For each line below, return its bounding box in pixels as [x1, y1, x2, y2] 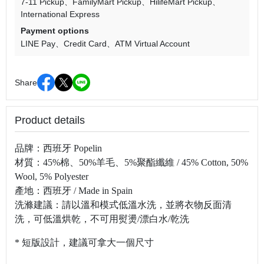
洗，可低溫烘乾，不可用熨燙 [15, 214, 137, 225]
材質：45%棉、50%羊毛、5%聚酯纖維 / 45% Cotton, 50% [15, 157, 248, 168]
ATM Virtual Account [115, 39, 190, 49]
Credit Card [64, 39, 107, 49]
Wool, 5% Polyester [15, 171, 88, 182]
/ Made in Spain [71, 186, 133, 196]
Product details [15, 114, 85, 127]
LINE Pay [21, 39, 55, 49]
